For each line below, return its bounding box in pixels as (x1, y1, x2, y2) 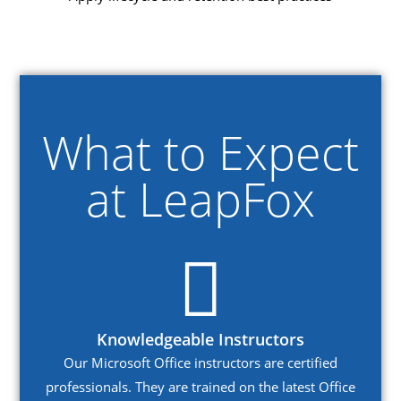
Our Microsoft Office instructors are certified (64, 354, 337, 372)
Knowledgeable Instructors (97, 328, 304, 351)
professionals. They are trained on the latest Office (46, 378, 355, 397)
